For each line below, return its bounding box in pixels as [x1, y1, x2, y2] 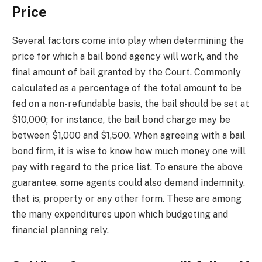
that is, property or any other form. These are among [12, 192, 242, 204]
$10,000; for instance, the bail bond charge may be [12, 113, 230, 125]
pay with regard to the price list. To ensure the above [12, 161, 243, 173]
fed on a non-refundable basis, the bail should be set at [12, 98, 249, 109]
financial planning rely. [12, 224, 109, 236]
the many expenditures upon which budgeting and [12, 208, 228, 220]
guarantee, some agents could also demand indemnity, [12, 177, 245, 188]
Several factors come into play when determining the [12, 35, 244, 46]
